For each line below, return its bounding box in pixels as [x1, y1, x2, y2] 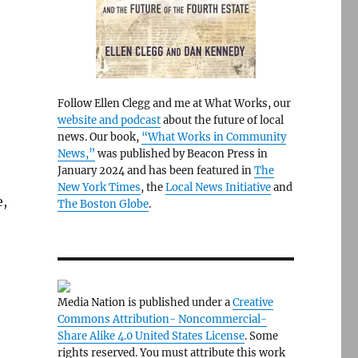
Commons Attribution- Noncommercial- [57, 312, 267, 326]
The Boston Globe [57, 197, 149, 211]
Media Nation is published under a [57, 296, 233, 309]
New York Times [57, 181, 141, 194]
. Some [244, 329, 278, 343]
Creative [232, 296, 273, 309]
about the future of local [160, 113, 284, 127]
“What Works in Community [141, 130, 286, 144]
